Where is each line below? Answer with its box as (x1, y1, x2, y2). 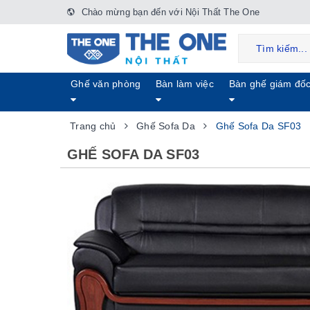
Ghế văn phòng (71, 78, 141, 89)
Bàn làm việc (155, 78, 214, 89)
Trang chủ (70, 120, 116, 131)
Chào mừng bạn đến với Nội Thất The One (78, 7, 259, 17)
